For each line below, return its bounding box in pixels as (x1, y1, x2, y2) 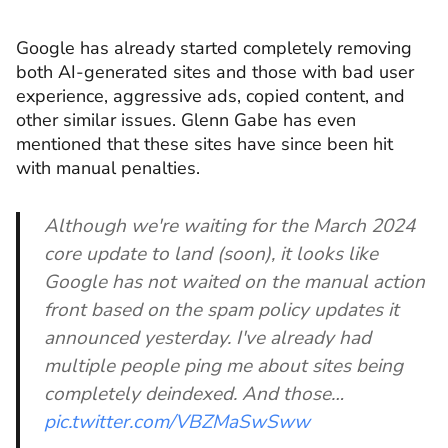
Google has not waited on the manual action (44, 268, 425, 295)
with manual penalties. (16, 156, 200, 180)
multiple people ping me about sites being (44, 352, 403, 379)
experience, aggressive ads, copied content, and (16, 84, 405, 108)
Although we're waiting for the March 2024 (44, 212, 415, 239)
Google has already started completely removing (16, 36, 412, 60)
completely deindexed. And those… (44, 380, 344, 407)
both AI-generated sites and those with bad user (16, 60, 414, 84)
